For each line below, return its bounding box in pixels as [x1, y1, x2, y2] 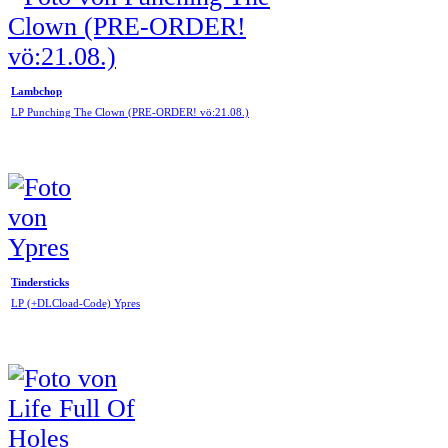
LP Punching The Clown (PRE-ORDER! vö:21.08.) [11, 107, 249, 119]
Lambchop [11, 85, 62, 97]
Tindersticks [11, 276, 69, 288]
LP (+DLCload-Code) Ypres [11, 298, 140, 310]
